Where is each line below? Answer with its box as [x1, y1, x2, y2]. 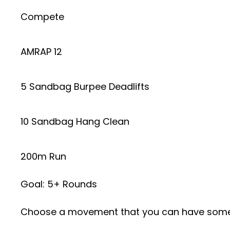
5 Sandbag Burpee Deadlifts [21, 80, 149, 93]
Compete [21, 10, 64, 23]
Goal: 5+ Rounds [21, 177, 97, 190]
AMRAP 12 [21, 45, 62, 58]
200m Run [21, 149, 66, 163]
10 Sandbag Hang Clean [21, 114, 129, 128]
